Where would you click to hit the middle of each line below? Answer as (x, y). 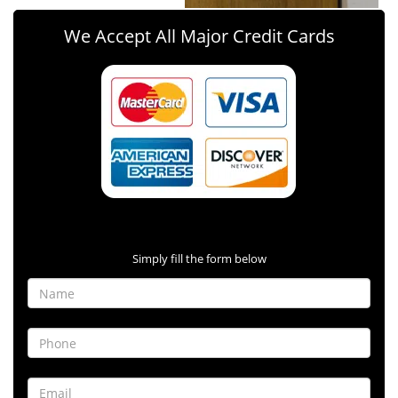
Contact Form (199, 223)
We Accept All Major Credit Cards (199, 36)
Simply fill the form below (199, 259)
